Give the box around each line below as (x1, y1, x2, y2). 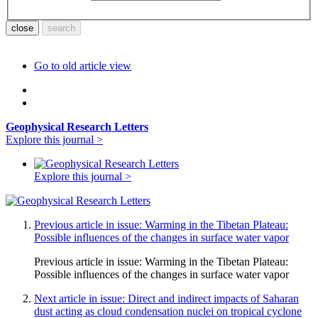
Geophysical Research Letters (6, 121, 148, 133)
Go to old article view (34, 60, 131, 72)
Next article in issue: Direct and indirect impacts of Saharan (34, 292, 299, 305)
